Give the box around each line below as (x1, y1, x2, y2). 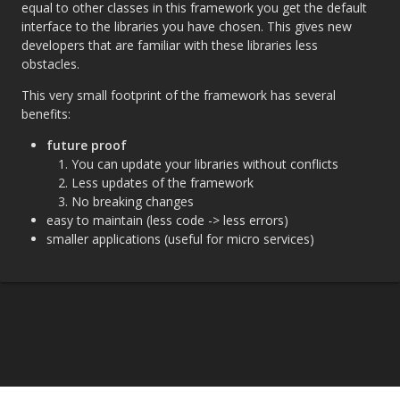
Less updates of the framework (71, 174, 254, 192)
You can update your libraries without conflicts (71, 155, 338, 173)
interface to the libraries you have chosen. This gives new (21, 18, 352, 36)
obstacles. (21, 55, 79, 73)
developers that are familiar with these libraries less (21, 37, 318, 54)
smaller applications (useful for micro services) (46, 230, 314, 248)
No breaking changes (71, 193, 194, 211)
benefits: (21, 105, 71, 123)
